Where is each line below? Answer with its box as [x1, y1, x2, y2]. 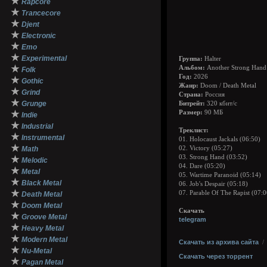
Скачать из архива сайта [179, 238, 259, 246]
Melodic [21, 156, 48, 164]
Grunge [21, 100, 46, 108]
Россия [203, 91, 225, 98]
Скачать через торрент [179, 253, 253, 260]
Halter [203, 55, 221, 62]
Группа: [179, 55, 203, 62]
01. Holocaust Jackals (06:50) [179, 136, 260, 142]
